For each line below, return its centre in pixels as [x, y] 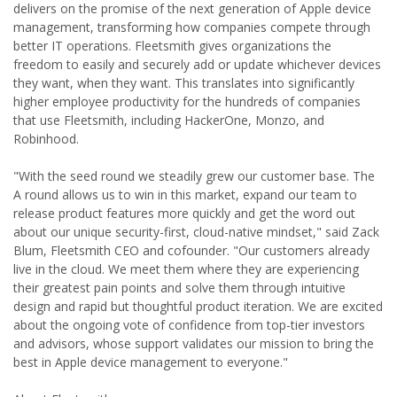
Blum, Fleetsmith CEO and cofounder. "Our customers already [191, 250]
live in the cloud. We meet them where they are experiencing [186, 269]
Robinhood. [46, 139]
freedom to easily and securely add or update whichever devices [197, 64]
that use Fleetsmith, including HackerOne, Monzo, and [169, 120]
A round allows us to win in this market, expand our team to [185, 195]
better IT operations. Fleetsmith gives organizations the [172, 46]
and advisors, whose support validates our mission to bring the [194, 343]
